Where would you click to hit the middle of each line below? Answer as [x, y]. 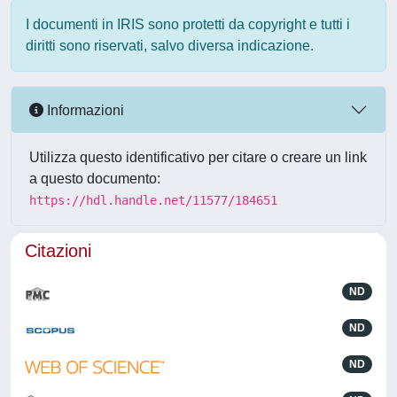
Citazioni [58, 251]
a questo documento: [95, 179]
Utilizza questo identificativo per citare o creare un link [198, 157]
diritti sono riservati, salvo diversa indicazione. [170, 46]
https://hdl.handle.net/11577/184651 [153, 200]
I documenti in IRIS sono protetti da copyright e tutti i [188, 24]
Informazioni [84, 110]
